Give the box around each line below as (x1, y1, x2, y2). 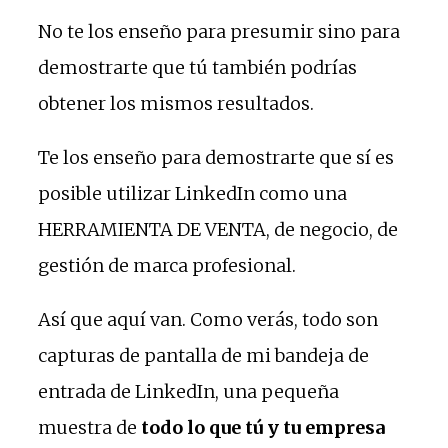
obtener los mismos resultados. (38, 91, 314, 115)
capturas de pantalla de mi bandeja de (38, 343, 369, 367)
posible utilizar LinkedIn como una (38, 181, 347, 205)
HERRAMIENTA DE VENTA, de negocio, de (38, 217, 398, 241)
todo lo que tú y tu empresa (141, 415, 385, 439)
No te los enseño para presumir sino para (38, 19, 400, 43)
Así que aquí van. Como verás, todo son (38, 307, 378, 331)
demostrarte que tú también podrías (38, 55, 357, 79)
